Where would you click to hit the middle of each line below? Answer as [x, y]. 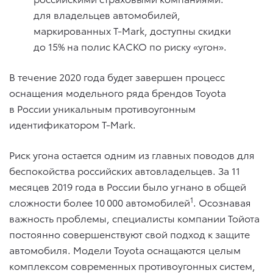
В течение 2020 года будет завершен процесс [117, 77]
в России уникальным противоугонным [102, 108]
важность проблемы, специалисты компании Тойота [134, 218]
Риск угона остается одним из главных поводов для [132, 155]
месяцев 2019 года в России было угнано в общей [128, 186]
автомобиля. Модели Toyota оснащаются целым [125, 250]
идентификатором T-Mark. [73, 124]
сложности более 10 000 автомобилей [100, 202]
